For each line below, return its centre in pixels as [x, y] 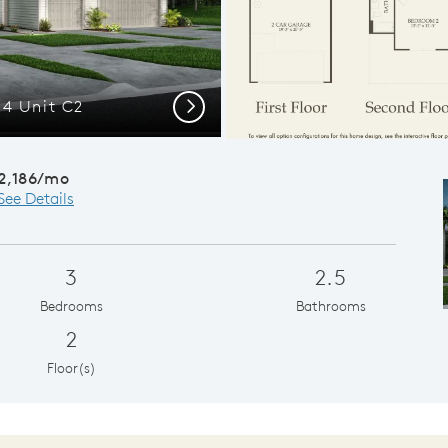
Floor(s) [71, 367]
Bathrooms [330, 305]
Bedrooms [71, 305]
